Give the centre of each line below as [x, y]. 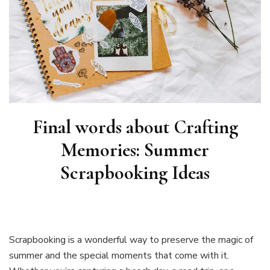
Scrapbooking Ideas [135, 173]
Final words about [101, 127]
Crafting [206, 127]
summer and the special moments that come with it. [119, 255]
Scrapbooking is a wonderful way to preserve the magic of [131, 240]
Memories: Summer [135, 150]
